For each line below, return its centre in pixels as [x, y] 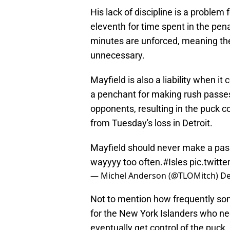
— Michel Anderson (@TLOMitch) [155, 176]
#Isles [175, 162]
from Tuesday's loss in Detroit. [151, 123]
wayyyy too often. [127, 162]
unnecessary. [118, 55]
